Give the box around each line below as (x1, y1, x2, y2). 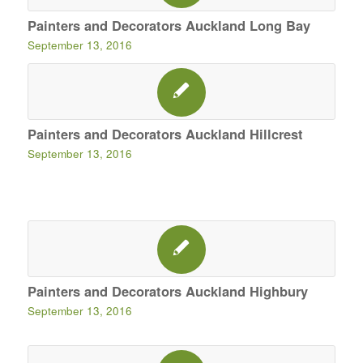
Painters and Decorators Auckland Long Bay (27, 15, 310, 35)
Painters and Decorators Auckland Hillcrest (27, 124, 303, 143)
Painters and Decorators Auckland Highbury (27, 281, 308, 301)
